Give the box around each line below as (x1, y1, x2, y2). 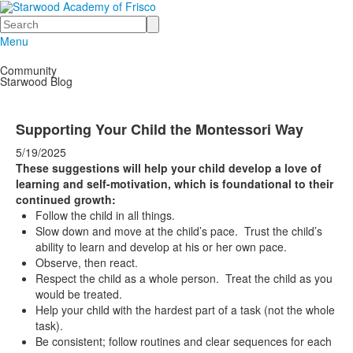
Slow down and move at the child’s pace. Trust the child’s (35, 223, 322, 239)
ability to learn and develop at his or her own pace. (35, 239, 287, 255)
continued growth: (16, 191, 116, 207)
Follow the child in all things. (35, 207, 175, 223)
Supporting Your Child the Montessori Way (16, 119, 303, 139)
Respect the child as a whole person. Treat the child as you (35, 270, 333, 286)
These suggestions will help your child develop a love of (16, 160, 321, 176)
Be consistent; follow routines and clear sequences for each (35, 333, 332, 349)
